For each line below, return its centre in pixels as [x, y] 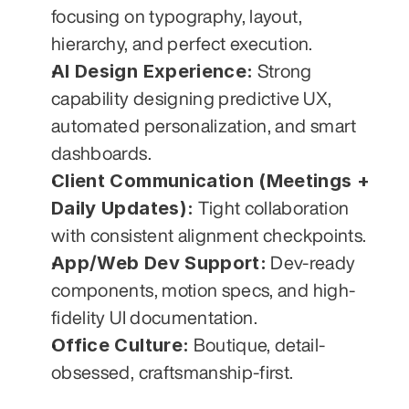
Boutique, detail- [257, 345]
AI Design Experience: [152, 72]
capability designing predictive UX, [192, 99]
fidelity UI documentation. [155, 318]
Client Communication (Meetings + [211, 181]
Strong [283, 71]
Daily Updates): [123, 209]
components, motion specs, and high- [204, 290]
